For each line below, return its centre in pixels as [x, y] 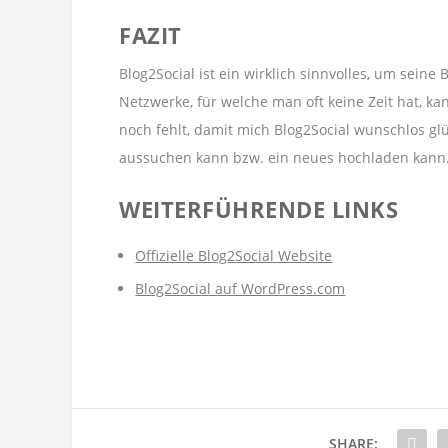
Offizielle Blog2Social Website [234, 255]
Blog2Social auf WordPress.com [240, 288]
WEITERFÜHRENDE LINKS [259, 209]
